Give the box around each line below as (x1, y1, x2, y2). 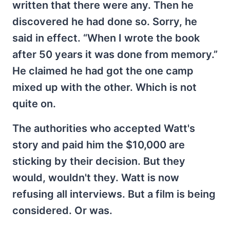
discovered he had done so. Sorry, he (12, 15, 197, 28)
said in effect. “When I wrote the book (12, 32, 200, 45)
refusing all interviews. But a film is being (12, 188, 216, 201)
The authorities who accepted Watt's (12, 122, 195, 135)
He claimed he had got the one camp (12, 65, 194, 78)
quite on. (12, 98, 56, 110)
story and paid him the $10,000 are (12, 139, 185, 151)
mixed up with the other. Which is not (12, 81, 197, 94)
